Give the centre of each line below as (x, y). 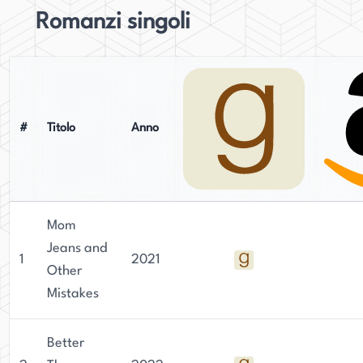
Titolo (61, 128)
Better (66, 343)
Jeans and (77, 248)
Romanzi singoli (113, 23)
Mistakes (73, 294)
